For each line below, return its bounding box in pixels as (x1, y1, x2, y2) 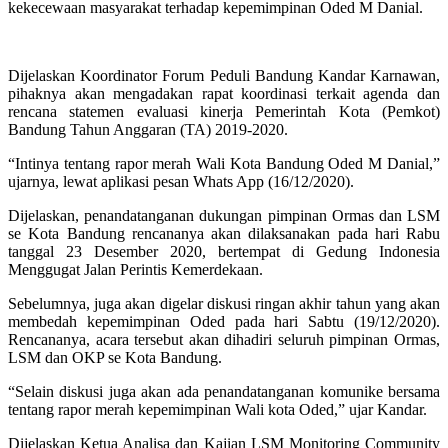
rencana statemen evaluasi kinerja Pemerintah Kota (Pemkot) (8, 102, 440, 120)
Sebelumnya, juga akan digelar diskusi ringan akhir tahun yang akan (8, 294, 440, 312)
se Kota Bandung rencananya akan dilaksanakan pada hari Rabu (8, 224, 440, 242)
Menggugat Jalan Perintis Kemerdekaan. (8, 260, 263, 278)
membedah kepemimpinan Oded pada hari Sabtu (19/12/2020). (8, 312, 440, 330)
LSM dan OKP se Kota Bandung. (8, 348, 222, 366)
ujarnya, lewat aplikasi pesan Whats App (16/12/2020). (8, 172, 354, 190)
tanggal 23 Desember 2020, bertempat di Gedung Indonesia (8, 242, 440, 260)
